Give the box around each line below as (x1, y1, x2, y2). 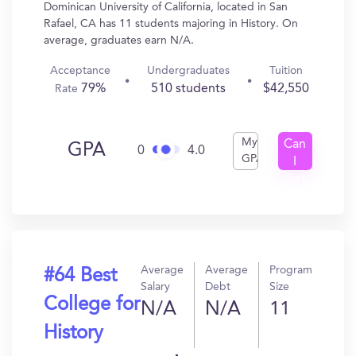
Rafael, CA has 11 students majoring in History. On (44, 18, 298, 29)
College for (44, 296, 140, 315)
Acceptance (49, 65, 110, 76)
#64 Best (44, 267, 117, 286)
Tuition (269, 65, 303, 76)
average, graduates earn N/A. (44, 35, 194, 46)
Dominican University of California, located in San (44, 2, 288, 13)
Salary (141, 281, 170, 292)
